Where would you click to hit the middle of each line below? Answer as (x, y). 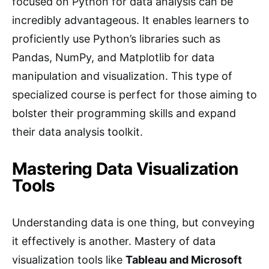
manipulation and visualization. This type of (122, 76)
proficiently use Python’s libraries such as (116, 39)
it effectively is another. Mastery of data (114, 241)
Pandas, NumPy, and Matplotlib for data (113, 57)
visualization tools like (69, 260)
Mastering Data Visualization (125, 169)
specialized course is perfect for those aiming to (134, 95)
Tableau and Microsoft (184, 260)
